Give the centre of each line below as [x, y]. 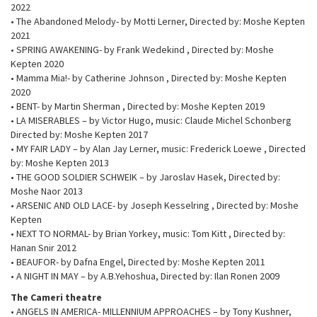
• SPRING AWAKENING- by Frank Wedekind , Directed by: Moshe [142, 49]
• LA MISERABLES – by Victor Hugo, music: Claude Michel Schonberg [151, 120]
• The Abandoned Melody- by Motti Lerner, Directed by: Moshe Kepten [158, 21]
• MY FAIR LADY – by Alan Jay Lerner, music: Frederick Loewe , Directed [158, 148]
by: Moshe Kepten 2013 [60, 162]
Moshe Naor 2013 [47, 191]
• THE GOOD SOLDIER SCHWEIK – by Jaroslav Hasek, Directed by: [145, 177]
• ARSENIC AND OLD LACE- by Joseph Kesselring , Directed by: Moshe [155, 205]
